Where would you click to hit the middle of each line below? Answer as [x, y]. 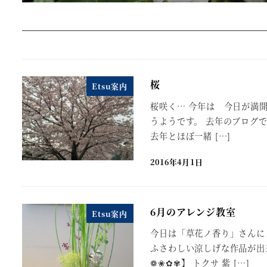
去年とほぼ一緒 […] [191, 136]
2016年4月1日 [177, 162]
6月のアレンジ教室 [193, 212]
